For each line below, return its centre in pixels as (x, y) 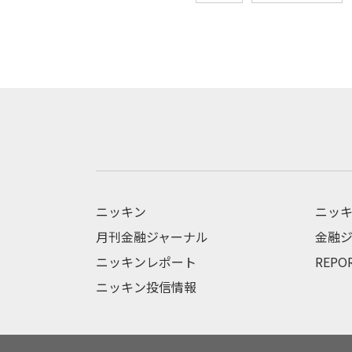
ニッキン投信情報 (146, 286)
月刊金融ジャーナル (152, 236)
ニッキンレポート (146, 261)
